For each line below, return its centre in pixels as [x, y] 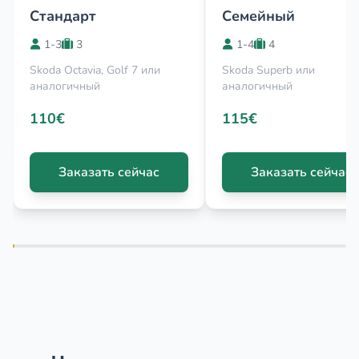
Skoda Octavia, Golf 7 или [95, 70]
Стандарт [63, 16]
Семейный [258, 16]
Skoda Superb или [268, 70]
